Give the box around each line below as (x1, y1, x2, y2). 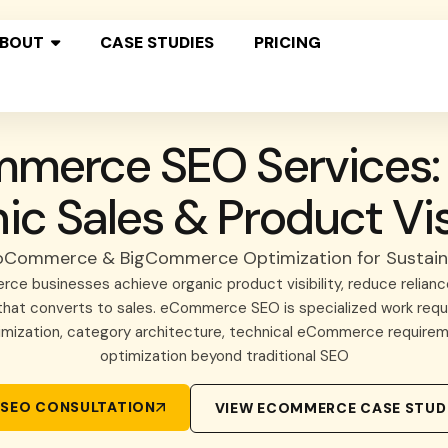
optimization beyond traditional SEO (99, 346, 349, 366)
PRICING (254, 32, 321, 53)
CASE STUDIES (100, 32, 214, 53)
